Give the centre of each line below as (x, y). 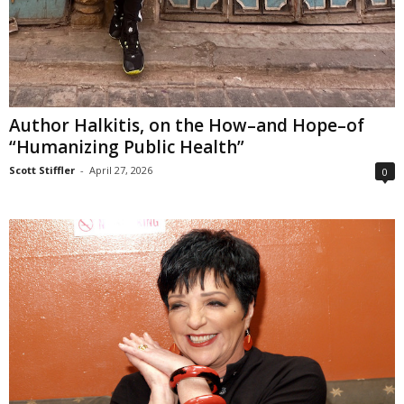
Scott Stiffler (42, 170)
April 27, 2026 (121, 170)
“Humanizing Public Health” (127, 147)
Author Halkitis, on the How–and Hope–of (187, 126)
